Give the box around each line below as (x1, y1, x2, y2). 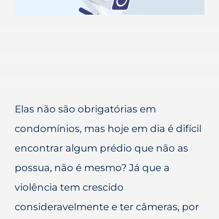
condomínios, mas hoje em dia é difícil (15, 122, 201, 134)
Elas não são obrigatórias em (15, 103, 156, 115)
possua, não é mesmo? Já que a (15, 161, 170, 174)
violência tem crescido (15, 181, 124, 193)
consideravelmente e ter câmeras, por (15, 200, 199, 213)
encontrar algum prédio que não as (15, 142, 188, 154)
